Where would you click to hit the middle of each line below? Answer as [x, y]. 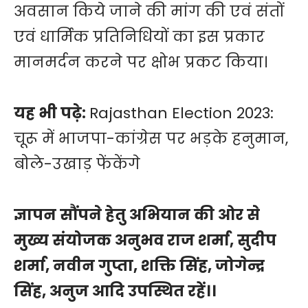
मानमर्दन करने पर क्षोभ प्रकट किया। [143, 63]
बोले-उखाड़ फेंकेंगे [77, 164]
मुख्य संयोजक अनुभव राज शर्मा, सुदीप [145, 241]
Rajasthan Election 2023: [181, 113]
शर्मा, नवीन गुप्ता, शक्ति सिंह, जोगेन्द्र [139, 266]
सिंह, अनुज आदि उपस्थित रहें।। [115, 291]
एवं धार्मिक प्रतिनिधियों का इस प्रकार [139, 37]
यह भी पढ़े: [52, 113]
